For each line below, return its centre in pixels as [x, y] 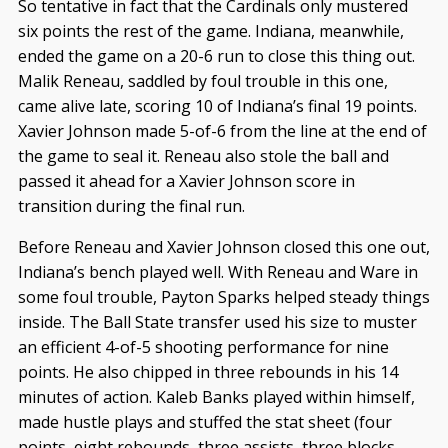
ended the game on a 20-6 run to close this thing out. [216, 56]
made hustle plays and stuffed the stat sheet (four [204, 422]
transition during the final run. [131, 206]
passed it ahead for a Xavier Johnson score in [186, 181]
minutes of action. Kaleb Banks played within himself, [216, 397]
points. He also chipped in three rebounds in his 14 [207, 372]
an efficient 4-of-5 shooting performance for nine [203, 347]
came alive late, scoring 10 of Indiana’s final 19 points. [217, 106]
